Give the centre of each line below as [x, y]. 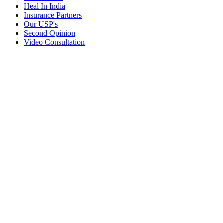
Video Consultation [54, 42]
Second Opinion [50, 33]
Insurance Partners [53, 15]
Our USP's [41, 24]
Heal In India [45, 6]
